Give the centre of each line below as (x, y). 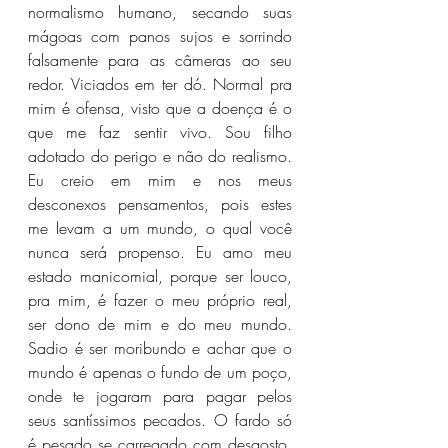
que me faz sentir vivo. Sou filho (160, 132)
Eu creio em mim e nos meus (160, 180)
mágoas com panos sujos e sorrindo (160, 36)
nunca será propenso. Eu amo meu (160, 252)
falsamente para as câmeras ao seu (160, 60)
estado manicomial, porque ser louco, (160, 276)
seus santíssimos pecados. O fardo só (160, 420)
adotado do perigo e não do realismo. (160, 156)
